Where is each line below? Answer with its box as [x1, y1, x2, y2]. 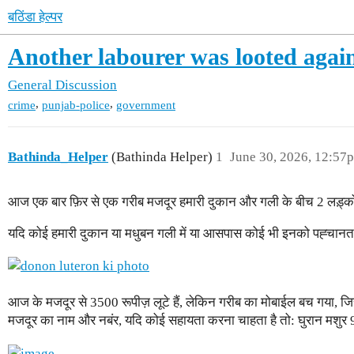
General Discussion [8, 77, 117, 93]
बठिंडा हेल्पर [8, 9, 62, 24]
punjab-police [42, 99, 110, 112]
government [116, 99, 175, 112]
